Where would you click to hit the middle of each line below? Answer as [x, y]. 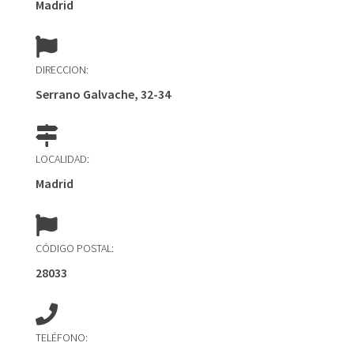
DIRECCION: [62, 70]
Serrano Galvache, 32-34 [103, 94]
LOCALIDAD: [62, 159]
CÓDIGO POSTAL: [74, 248]
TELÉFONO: [61, 337]
